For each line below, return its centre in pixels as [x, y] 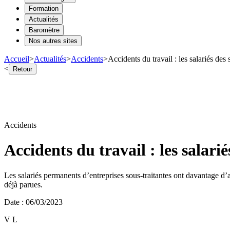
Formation [44, 8]
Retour [23, 69]
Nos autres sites [53, 41]
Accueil [17, 59]
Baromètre [44, 30]
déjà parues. [23, 184]
